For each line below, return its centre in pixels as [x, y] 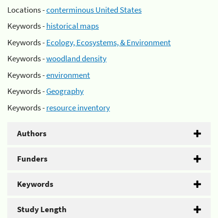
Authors [32, 133]
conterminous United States [94, 9]
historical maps [73, 26]
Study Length [42, 209]
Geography [65, 91]
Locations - [27, 9]
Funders [32, 158]
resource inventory [78, 107]
